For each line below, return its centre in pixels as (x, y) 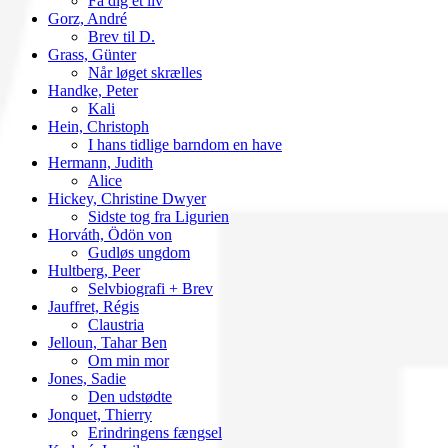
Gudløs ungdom (139, 252)
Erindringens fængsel (155, 432)
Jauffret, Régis (93, 306)
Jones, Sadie (87, 378)
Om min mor (128, 360)
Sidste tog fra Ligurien (158, 216)
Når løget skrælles (145, 72)
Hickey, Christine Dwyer (127, 198)
